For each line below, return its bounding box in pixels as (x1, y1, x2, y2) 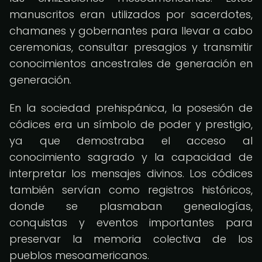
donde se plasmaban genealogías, (9, 199, 253, 213)
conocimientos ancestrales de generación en (9, 56, 253, 71)
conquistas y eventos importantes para (9, 215, 253, 230)
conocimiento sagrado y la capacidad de (9, 150, 253, 164)
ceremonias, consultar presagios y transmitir (9, 40, 253, 54)
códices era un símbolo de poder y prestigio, (9, 117, 253, 132)
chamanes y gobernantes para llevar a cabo (9, 23, 253, 38)
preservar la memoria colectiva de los (9, 232, 253, 246)
